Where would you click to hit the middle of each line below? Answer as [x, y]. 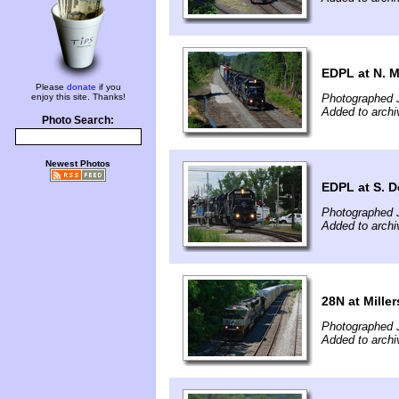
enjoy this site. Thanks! [78, 97]
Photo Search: [78, 120]
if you [108, 87]
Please [51, 87]
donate [81, 87]
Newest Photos [78, 163]
